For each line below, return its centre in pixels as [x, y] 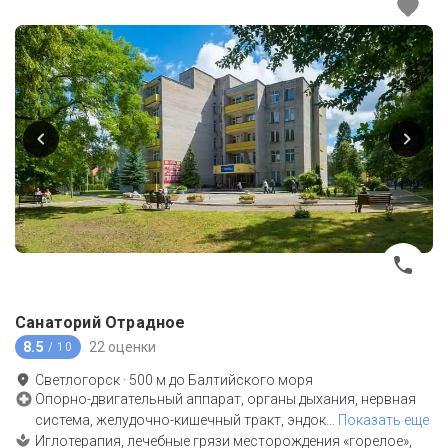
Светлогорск [77, 380]
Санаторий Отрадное [100, 323]
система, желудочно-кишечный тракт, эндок [180, 420]
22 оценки [122, 346]
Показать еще [383, 420]
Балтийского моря [250, 380]
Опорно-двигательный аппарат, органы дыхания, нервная [225, 399]
